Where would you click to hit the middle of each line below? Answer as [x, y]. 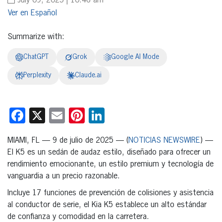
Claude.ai [88, 75]
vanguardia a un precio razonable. [64, 176]
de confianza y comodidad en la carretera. [78, 217]
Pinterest [114, 115]
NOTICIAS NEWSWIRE [164, 140]
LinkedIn [131, 115]
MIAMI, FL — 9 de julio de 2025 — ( [68, 140]
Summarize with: [36, 37]
